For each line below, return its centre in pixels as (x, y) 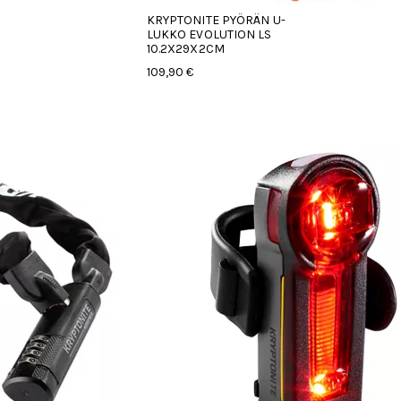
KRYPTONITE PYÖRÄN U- (216, 20)
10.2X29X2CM (185, 49)
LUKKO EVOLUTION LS (209, 34)
